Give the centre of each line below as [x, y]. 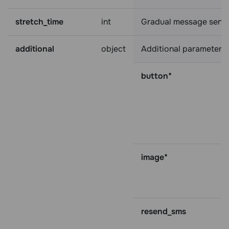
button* [156, 76]
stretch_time [39, 22]
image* [154, 157]
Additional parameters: [185, 49]
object [113, 49]
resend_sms [164, 211]
